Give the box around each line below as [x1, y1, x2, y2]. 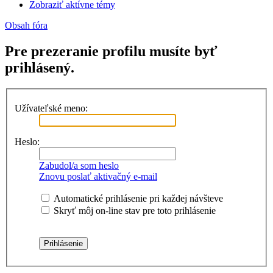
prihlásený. [5, 60, 74, 76]
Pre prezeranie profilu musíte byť [5, 43, 218, 60]
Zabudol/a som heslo [39, 160, 119, 171]
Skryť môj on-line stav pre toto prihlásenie [51, 205, 216, 216]
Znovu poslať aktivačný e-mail [39, 171, 157, 182]
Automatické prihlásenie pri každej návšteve [51, 193, 223, 204]
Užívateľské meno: [15, 102, 88, 113]
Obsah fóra [5, 20, 48, 31]
